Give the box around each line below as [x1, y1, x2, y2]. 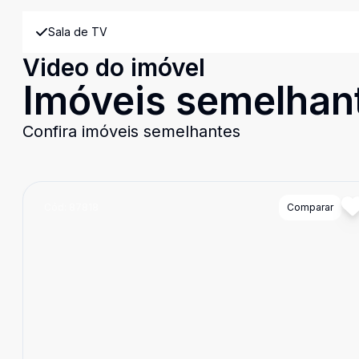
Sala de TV [48, 25, 107, 38]
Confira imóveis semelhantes [22, 122, 240, 141]
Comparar [286, 201, 333, 213]
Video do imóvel [22, 53, 205, 82]
